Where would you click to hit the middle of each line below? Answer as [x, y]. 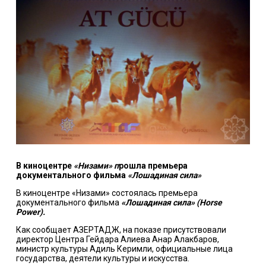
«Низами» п [96, 165]
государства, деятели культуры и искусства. [102, 258]
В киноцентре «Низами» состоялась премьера [107, 193]
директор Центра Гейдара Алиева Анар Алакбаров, [117, 239]
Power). [30, 212]
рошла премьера [153, 165]
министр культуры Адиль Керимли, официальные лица [124, 248]
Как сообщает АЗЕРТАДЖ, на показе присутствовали [121, 229]
